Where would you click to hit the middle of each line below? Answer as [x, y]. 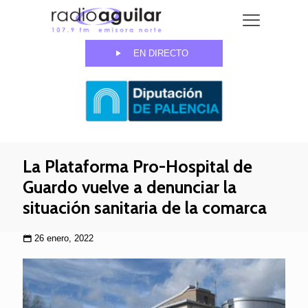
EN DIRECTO [161, 54]
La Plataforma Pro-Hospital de [137, 167]
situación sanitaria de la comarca [145, 208]
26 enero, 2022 [64, 239]
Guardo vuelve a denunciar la [130, 187]
